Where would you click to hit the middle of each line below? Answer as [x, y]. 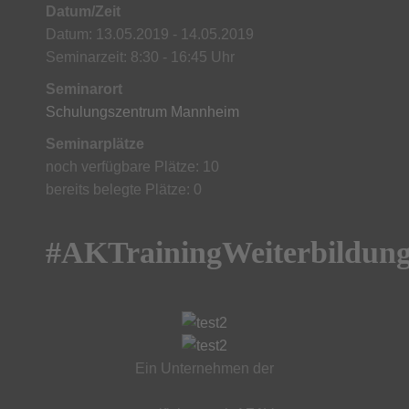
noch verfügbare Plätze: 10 [132, 167]
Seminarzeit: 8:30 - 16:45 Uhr [140, 57]
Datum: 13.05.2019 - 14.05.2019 [150, 34]
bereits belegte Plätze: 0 [124, 189]
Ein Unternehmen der [204, 368]
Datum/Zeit [83, 11]
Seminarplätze [95, 144]
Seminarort [84, 89]
